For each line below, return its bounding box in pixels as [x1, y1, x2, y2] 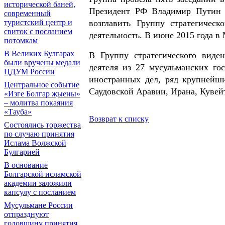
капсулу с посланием [4, 188, 76, 196]
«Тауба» [4, 107, 32, 116]
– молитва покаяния [4, 98, 73, 107]
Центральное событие [4, 80, 79, 89]
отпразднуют [4, 210, 49, 218]
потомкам [4, 36, 38, 45]
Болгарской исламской [4, 170, 81, 178]
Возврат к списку [89, 114, 149, 123]
